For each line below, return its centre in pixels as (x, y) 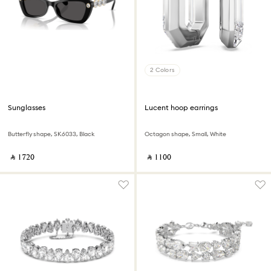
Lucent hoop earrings (181, 107)
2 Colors (162, 70)
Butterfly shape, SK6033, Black (51, 134)
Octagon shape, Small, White (185, 134)
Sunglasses (27, 107)
